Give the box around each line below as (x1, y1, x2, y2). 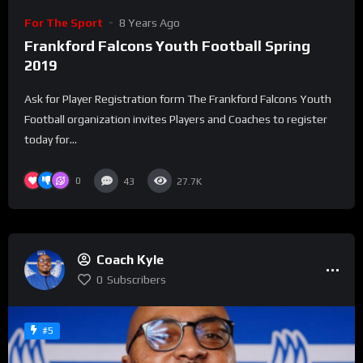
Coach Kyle (96, 251, 164, 267)
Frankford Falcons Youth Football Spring (24, 36, 310, 54)
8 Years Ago (119, 15, 180, 29)
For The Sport (24, 15, 103, 29)
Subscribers (107, 272, 166, 286)
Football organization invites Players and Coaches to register (24, 112, 327, 126)
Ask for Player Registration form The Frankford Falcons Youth (24, 92, 331, 105)
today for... (24, 132, 77, 146)
